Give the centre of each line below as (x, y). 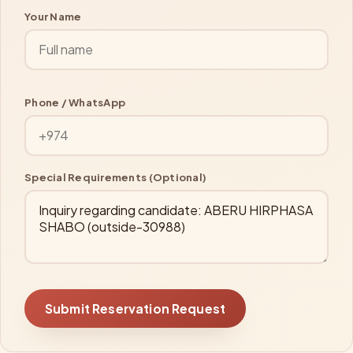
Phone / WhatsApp (75, 102)
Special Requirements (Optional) (116, 176)
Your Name (53, 16)
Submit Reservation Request (136, 308)
